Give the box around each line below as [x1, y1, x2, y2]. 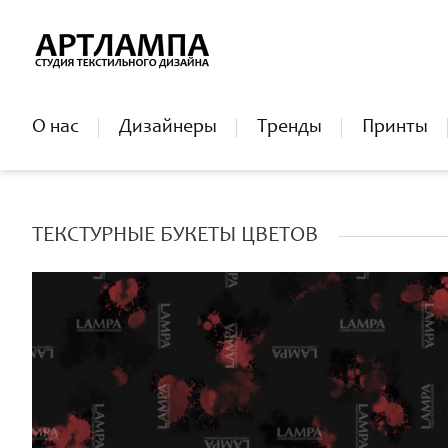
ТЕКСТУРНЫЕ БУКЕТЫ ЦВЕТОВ [32, 225, 318, 247]
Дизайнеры [119, 118, 217, 138]
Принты [362, 118, 428, 138]
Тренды [257, 118, 322, 138]
